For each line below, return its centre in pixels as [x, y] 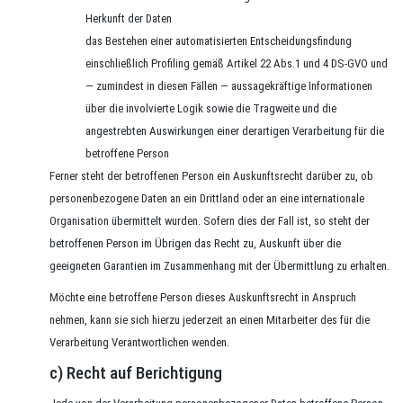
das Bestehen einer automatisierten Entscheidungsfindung [219, 41]
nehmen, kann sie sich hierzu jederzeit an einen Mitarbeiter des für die [210, 320]
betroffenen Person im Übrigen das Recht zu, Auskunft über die [195, 243]
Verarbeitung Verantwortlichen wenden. [139, 342]
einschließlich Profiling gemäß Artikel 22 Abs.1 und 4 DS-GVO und [237, 63]
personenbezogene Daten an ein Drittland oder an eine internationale [207, 198]
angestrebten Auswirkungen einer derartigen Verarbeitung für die [235, 131]
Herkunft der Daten [129, 18]
